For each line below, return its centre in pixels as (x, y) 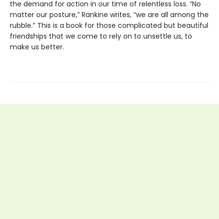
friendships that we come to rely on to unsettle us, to (101, 36)
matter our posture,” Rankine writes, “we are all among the (109, 14)
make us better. (37, 47)
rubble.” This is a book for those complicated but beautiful (109, 25)
